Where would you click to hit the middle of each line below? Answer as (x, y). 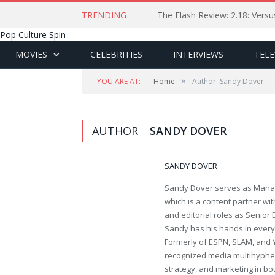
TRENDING (104, 15)
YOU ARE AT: (119, 81)
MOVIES (31, 54)
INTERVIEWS (198, 54)
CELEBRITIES (116, 54)
